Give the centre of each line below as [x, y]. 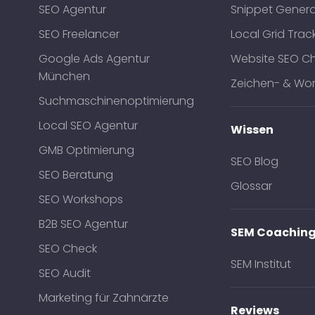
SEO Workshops [81, 199]
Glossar [251, 186]
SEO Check [68, 249]
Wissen [252, 130]
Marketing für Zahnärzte [104, 298]
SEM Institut [261, 264]
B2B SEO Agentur [83, 224]
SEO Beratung [76, 175]
